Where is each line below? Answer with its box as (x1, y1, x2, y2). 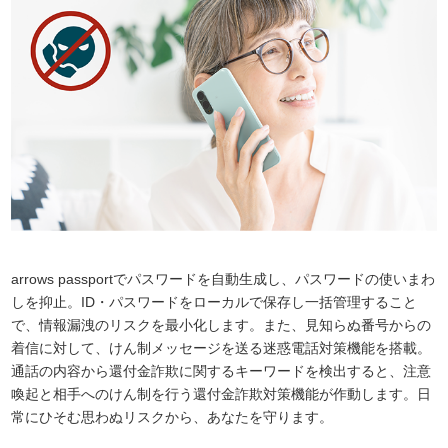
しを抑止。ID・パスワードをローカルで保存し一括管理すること (11, 294, 417, 311)
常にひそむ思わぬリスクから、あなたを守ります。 (11, 409, 333, 426)
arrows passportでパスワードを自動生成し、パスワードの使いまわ (11, 271, 435, 288)
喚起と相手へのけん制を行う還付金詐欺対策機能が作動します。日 (11, 386, 431, 403)
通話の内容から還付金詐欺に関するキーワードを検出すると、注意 (11, 363, 431, 380)
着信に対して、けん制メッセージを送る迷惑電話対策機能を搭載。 (11, 340, 431, 357)
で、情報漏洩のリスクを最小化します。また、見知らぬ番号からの (11, 317, 431, 334)
